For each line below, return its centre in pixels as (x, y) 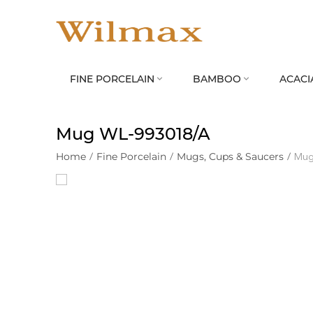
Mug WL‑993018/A (133, 134)
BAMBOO (217, 79)
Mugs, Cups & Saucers (230, 156)
